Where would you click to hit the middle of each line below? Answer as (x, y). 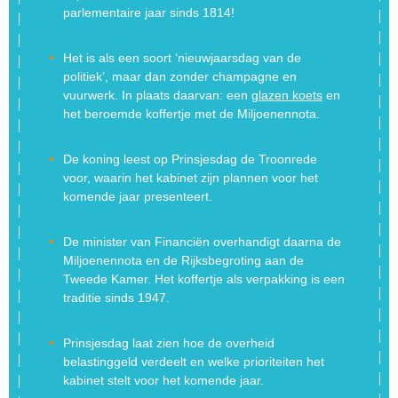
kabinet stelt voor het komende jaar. (163, 380)
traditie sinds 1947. (116, 297)
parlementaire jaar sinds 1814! (148, 12)
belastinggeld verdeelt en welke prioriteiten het (193, 361)
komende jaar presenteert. (137, 196)
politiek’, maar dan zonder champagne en (179, 76)
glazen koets (287, 95)
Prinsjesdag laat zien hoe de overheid (168, 342)
